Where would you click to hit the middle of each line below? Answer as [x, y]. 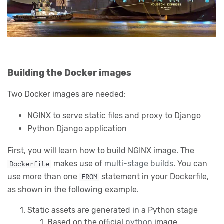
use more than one [43, 177]
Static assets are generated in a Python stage [113, 210]
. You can [191, 164]
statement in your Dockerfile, [154, 177]
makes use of [78, 164]
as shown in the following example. [73, 190]
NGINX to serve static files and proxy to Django [114, 116]
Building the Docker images [69, 73]
